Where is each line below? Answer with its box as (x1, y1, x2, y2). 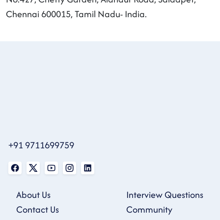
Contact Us (16, 203, 59, 216)
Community (126, 203, 172, 216)
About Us (16, 188, 51, 201)
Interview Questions (126, 188, 203, 201)
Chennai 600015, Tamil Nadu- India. (6, 7, 147, 21)
